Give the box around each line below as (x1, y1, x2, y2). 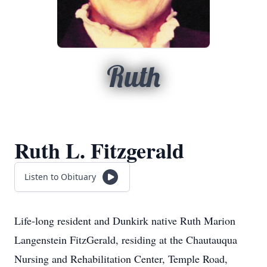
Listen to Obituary (24, 171, 96, 182)
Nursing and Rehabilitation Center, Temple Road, (14, 252, 228, 266)
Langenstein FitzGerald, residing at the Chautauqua (14, 232, 237, 247)
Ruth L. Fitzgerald (14, 135, 184, 166)
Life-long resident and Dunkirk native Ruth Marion (14, 213, 235, 228)
